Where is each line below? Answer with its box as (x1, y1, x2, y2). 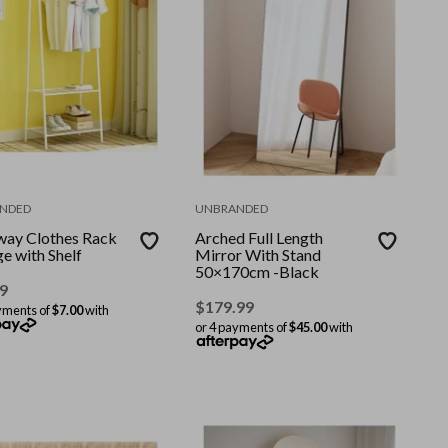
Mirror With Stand (195, 244, 322, 264)
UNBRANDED (195, 200, 269, 216)
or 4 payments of (195, 318, 290, 335)
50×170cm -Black (195, 261, 320, 281)
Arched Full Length (195, 227, 324, 247)
